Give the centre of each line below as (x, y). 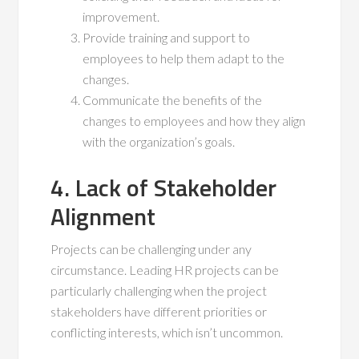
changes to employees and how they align (194, 121)
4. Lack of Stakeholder (164, 188)
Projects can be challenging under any (151, 249)
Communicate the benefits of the (173, 100)
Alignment (103, 217)
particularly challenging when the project (159, 291)
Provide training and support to (167, 38)
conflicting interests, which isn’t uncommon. (167, 333)
